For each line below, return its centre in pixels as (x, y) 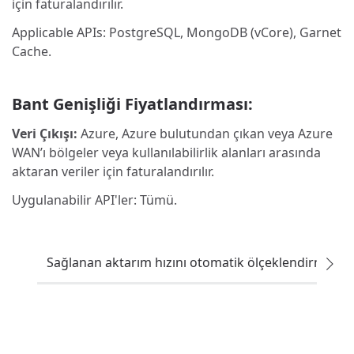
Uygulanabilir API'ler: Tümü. (94, 200)
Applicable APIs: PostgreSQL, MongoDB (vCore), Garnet (177, 33)
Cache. (32, 52)
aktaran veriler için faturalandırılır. (113, 171)
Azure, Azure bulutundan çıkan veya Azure (205, 133)
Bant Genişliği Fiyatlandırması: (132, 104)
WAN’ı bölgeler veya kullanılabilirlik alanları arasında (166, 152)
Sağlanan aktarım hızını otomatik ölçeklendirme (190, 262)
